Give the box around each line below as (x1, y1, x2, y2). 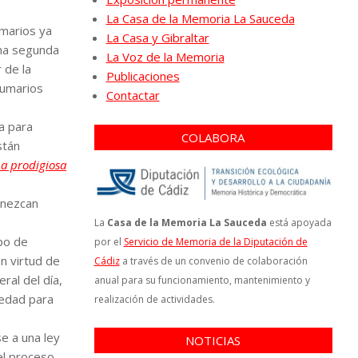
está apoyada (266, 215, 332, 229)
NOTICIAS (185, 332, 241, 348)
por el (93, 234, 124, 249)
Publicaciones (105, 68, 180, 84)
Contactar (105, 87, 160, 103)
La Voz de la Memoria (105, 49, 225, 65)
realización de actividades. (93, 292, 215, 306)
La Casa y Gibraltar (105, 30, 209, 46)
